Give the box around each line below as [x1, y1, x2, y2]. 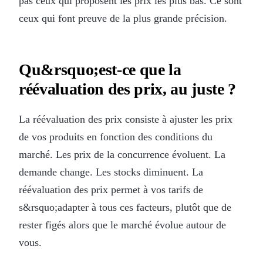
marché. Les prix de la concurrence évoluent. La [19, 148, 225, 160]
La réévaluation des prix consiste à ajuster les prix [19, 113, 232, 125]
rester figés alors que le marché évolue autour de [19, 218, 226, 231]
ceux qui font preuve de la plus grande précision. [19, 12, 227, 24]
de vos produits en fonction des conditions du [19, 130, 213, 143]
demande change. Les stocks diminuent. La [19, 166, 203, 178]
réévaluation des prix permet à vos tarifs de [19, 183, 203, 195]
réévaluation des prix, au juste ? [19, 79, 236, 98]
